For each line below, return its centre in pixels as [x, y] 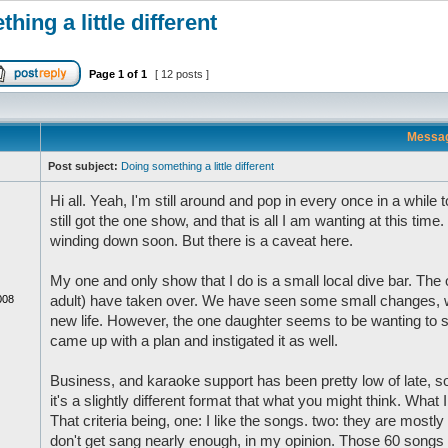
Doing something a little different [197, 166]
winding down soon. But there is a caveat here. [201, 241]
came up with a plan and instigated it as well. [193, 341]
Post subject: [82, 166]
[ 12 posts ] [181, 74]
